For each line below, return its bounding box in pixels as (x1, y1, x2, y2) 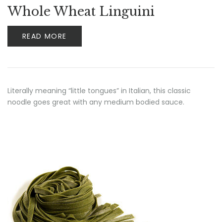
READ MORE (22, 31, 67, 41)
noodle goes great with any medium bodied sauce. (7, 97, 184, 107)
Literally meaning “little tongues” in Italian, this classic (7, 86, 191, 96)
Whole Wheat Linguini (7, 4, 155, 19)
